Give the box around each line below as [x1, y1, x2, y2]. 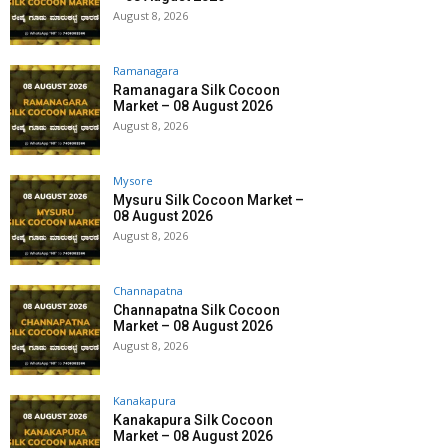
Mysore [113, 173, 153, 189]
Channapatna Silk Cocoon [113, 302, 280, 319]
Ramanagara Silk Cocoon [113, 82, 280, 99]
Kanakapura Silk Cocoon [113, 412, 273, 429]
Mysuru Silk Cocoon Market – [113, 192, 304, 209]
